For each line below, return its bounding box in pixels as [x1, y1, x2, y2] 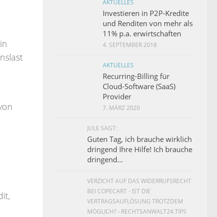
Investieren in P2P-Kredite [103, 8, 189, 18]
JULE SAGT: [87, 124, 117, 132]
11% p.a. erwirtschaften [103, 28, 181, 38]
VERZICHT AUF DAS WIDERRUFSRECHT [87, 176, 191, 185]
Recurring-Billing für [103, 71, 170, 81]
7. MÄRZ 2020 [103, 103, 140, 112]
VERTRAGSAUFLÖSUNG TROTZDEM [87, 197, 183, 205]
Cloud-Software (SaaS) [103, 81, 175, 91]
